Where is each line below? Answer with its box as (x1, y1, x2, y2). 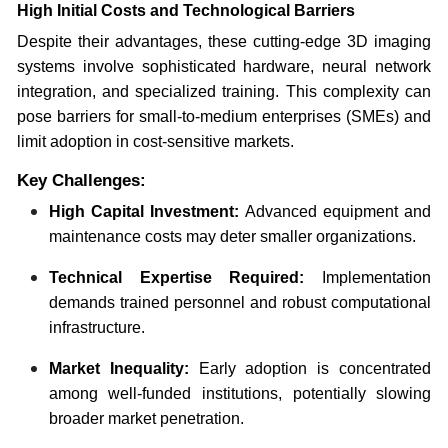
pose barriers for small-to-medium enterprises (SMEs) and (16, 107, 432, 125)
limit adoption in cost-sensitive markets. (16, 132, 294, 150)
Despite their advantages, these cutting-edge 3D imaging (16, 32, 432, 50)
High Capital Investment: (48, 202, 240, 220)
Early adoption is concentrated (188, 359, 432, 377)
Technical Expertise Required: (48, 268, 305, 286)
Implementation (304, 268, 432, 286)
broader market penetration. (48, 409, 244, 427)
